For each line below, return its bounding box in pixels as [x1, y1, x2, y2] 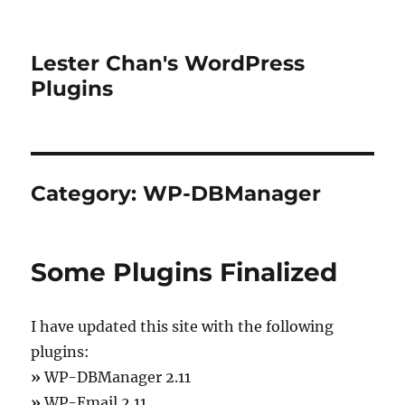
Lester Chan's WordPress [31, 51, 306, 76]
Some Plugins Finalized [31, 257, 338, 287]
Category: [31, 181, 144, 206]
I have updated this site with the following [31, 317, 334, 335]
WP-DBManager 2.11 [41, 368, 192, 386]
